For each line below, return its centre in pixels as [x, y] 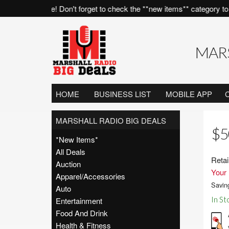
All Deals [70, 152]
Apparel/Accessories [90, 176]
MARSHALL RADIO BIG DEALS [111, 120]
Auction [68, 164]
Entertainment [79, 201]
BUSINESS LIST [122, 94]
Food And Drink [82, 213]
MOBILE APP [189, 94]
